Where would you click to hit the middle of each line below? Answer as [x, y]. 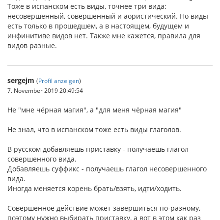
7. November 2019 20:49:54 [45, 90]
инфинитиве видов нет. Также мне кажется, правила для [104, 35]
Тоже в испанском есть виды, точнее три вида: [87, 6]
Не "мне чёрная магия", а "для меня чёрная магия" [95, 110]
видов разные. [32, 45]
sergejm [21, 80]
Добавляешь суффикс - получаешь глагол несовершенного [107, 168]
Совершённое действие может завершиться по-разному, [104, 208]
